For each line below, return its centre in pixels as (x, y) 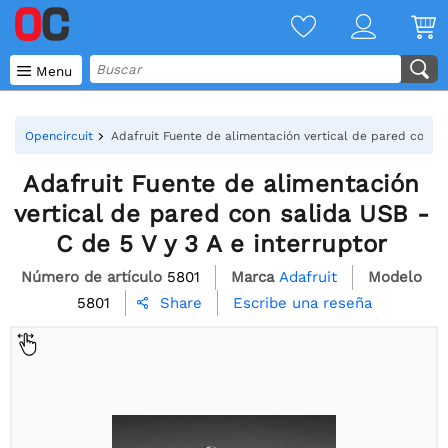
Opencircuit (59, 136)
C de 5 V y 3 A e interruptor (221, 244)
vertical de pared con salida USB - (221, 214)
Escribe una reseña (302, 302)
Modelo (395, 276)
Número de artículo (91, 276)
